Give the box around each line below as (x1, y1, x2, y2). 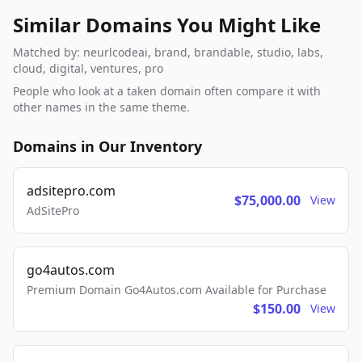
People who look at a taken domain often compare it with (13, 83, 321, 99)
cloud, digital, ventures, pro (13, 61, 163, 77)
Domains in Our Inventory (13, 137, 202, 157)
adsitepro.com (27, 182, 116, 200)
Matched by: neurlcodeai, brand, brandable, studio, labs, (13, 44, 323, 61)
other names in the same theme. (13, 99, 190, 116)
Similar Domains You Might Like (13, 11, 321, 39)
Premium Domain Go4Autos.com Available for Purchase (27, 282, 326, 298)
